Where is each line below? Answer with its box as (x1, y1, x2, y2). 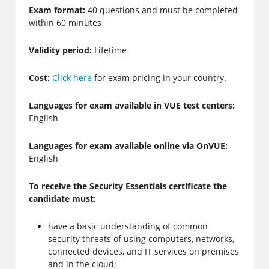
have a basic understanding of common (48, 220, 208, 232)
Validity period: (29, 44, 92, 56)
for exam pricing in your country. (92, 72, 227, 83)
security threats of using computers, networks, (48, 233, 235, 244)
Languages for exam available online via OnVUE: (29, 140, 228, 151)
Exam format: (29, 4, 88, 16)
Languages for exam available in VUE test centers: (29, 100, 235, 111)
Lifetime (92, 44, 127, 56)
